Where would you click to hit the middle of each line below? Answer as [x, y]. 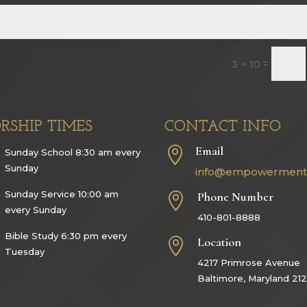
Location [219, 242]
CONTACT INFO [223, 127]
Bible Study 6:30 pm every [66, 236]
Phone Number [235, 197]
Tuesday [25, 252]
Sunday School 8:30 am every [73, 152]
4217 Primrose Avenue [248, 263]
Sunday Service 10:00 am [62, 194]
